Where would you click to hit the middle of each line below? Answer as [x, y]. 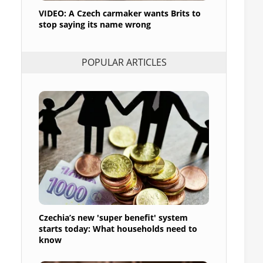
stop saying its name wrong [95, 24]
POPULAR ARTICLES [124, 63]
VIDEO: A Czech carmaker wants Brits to [120, 13]
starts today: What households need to [118, 228]
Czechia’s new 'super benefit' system [113, 217]
